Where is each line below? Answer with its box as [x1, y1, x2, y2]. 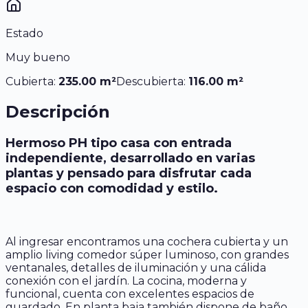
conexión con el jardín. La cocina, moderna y [5, 274, 247, 287]
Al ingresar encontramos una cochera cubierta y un [5, 234, 288, 248]
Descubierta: [116, 74, 188, 88]
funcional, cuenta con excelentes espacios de [5, 287, 254, 300]
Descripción [5, 101, 110, 122]
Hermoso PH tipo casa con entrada [5, 135, 232, 151]
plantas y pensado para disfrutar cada [5, 165, 252, 181]
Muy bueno [5, 50, 70, 64]
